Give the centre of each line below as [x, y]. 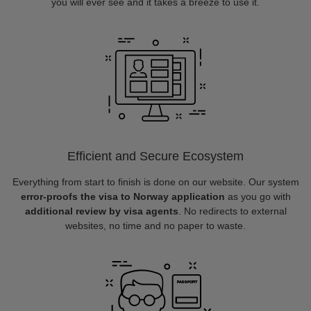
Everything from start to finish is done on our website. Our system [155, 182]
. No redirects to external [232, 211]
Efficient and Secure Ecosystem [155, 156]
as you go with [258, 196]
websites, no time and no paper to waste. [155, 226]
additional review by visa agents [101, 211]
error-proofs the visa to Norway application [123, 196]
